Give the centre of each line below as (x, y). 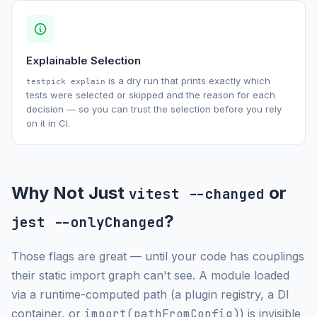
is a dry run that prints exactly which (188, 80)
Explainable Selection (83, 60)
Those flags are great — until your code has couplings (158, 256)
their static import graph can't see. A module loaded (150, 275)
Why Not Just (70, 192)
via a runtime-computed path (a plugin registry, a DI (150, 294)
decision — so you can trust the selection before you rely (154, 109)
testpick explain (66, 81)
